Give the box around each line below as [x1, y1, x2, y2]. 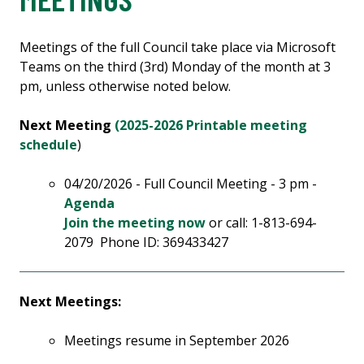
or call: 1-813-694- [205, 214, 317, 232]
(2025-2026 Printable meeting [115, 116, 307, 135]
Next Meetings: [19, 292, 121, 311]
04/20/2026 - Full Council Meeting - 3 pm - [63, 175, 320, 193]
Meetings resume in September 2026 [63, 331, 289, 350]
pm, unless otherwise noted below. [19, 77, 231, 96]
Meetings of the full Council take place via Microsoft [19, 38, 336, 57]
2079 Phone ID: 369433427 [63, 233, 228, 252]
